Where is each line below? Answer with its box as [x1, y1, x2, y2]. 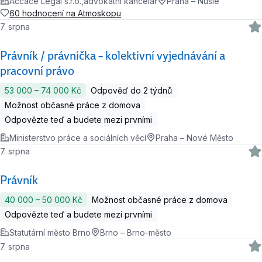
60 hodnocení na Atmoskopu [9, 8, 121, 18]
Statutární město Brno [9, 227, 91, 237]
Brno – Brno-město [100, 227, 171, 237]
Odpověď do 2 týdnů [91, 85, 172, 95]
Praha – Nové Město [156, 132, 233, 143]
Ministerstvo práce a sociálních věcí [9, 132, 146, 143]
